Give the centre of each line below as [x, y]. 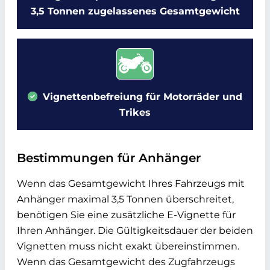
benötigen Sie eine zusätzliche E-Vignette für [126, 215]
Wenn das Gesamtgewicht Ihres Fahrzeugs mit [131, 183]
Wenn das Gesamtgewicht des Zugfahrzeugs [126, 262]
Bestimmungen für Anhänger [109, 158]
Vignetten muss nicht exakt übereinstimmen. [128, 246]
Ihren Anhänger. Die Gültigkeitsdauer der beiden [135, 230]
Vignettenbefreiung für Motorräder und [141, 96]
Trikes [135, 112]
